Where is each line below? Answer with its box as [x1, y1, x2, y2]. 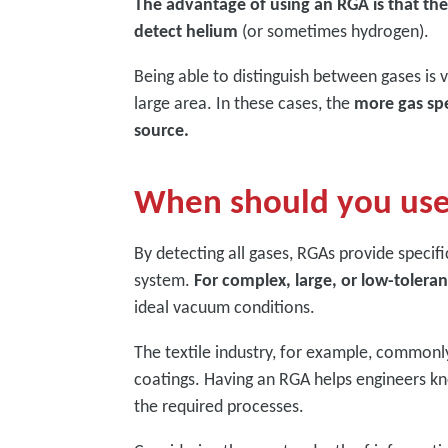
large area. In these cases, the [134, 92, 355, 114]
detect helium [134, 20, 239, 42]
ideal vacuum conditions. [134, 296, 316, 318]
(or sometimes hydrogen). [238, 20, 430, 42]
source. [134, 119, 190, 141]
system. [134, 269, 195, 291]
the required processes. [134, 395, 309, 417]
